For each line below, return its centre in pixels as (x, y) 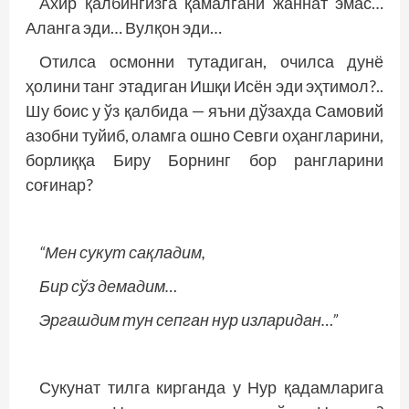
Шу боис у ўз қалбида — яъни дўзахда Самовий (204, 110)
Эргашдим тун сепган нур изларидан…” (189, 320)
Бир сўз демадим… (108, 286)
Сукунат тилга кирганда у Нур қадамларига (211, 387)
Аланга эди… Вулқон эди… (124, 27)
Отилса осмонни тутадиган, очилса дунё (211, 61)
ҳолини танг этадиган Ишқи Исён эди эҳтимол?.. (204, 86)
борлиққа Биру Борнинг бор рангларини (204, 160)
